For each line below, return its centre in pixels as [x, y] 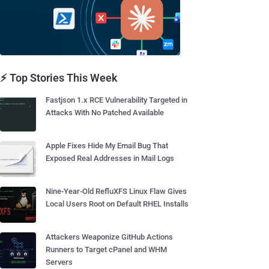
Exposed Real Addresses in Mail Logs [110, 158]
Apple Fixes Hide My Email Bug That [107, 146]
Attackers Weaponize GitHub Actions [109, 237]
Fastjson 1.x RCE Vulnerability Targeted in [116, 100]
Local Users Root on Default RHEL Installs [117, 204]
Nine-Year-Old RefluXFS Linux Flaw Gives [116, 191]
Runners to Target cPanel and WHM [106, 249]
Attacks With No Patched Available [105, 113]
